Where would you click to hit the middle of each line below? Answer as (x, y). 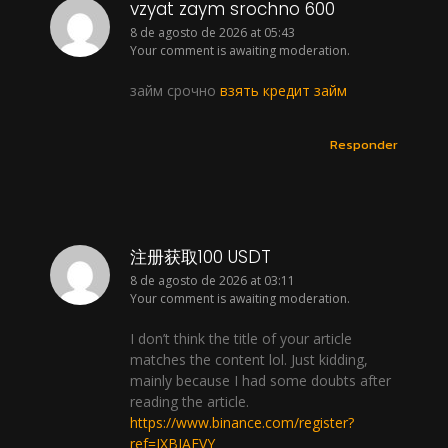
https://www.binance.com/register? (242, 422)
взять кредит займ (283, 90)
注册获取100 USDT (200, 257)
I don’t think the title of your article (241, 338)
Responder (364, 145)
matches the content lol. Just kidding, (249, 359)
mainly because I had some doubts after (260, 380)
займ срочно (175, 90)
